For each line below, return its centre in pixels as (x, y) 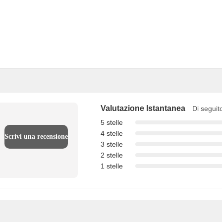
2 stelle (112, 155)
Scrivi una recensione (36, 137)
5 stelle (112, 122)
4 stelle (112, 133)
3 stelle (112, 144)
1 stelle (112, 166)
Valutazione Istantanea (143, 108)
